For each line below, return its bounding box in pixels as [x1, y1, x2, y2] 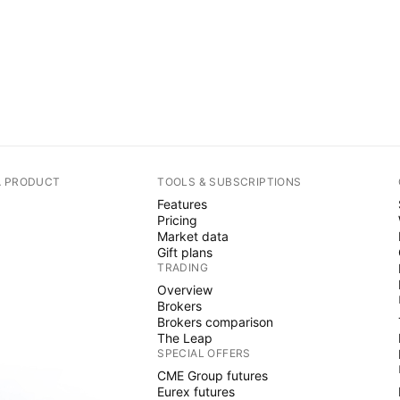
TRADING [157, 261, 209, 274]
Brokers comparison [157, 314, 274, 329]
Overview [157, 282, 213, 297]
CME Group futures [157, 368, 269, 383]
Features [157, 196, 208, 212]
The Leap [157, 330, 213, 346]
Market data [157, 229, 229, 244]
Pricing [157, 212, 198, 228]
